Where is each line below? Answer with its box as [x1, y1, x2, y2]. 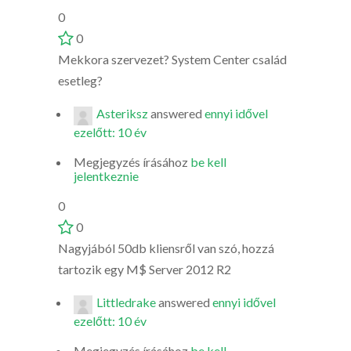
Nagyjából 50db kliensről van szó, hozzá [58, 241, 274, 255]
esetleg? [58, 73, 103, 88]
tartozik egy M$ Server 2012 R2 [58, 262, 231, 277]
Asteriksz [96, 106, 148, 121]
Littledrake [96, 295, 156, 309]
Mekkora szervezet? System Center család [58, 52, 287, 67]
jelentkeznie [74, 168, 139, 183]
